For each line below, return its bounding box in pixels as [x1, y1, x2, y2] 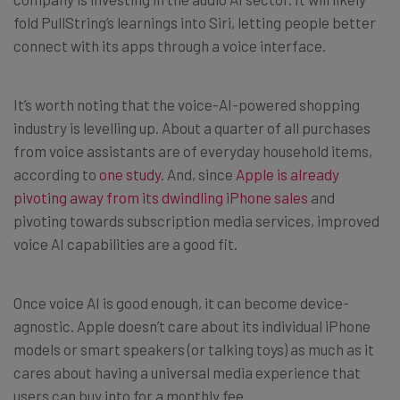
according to [13, 165, 99, 183]
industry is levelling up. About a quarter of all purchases [13, 119, 371, 137]
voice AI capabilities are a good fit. [13, 235, 237, 253]
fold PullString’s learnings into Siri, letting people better [13, 13, 376, 31]
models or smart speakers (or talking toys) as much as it [13, 340, 374, 358]
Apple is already [236, 165, 339, 183]
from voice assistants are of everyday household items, [13, 142, 372, 160]
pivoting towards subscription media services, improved [13, 212, 379, 229]
